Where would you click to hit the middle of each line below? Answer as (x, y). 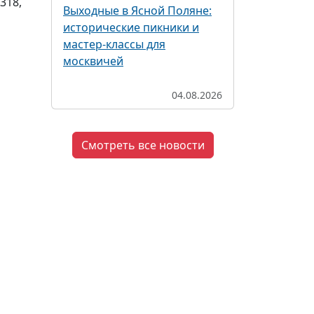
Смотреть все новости (143, 145)
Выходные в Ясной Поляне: (137, 11)
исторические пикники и (131, 27)
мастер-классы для (114, 44)
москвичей (93, 61)
